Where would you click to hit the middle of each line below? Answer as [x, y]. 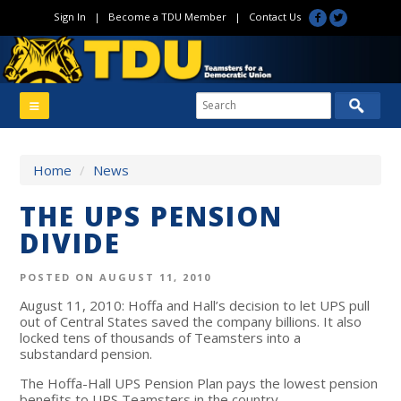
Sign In [69, 17]
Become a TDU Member [167, 17]
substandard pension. [86, 353]
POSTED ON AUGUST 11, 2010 [116, 277]
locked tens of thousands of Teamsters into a [161, 337]
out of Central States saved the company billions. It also [191, 321]
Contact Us [274, 17]
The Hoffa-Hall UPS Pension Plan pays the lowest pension [199, 383]
